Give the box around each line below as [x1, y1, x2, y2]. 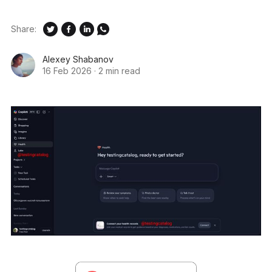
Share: [10, 24, 36, 35]
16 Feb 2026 [42, 65, 92, 76]
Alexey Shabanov [42, 53, 114, 64]
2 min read [98, 65, 140, 76]
